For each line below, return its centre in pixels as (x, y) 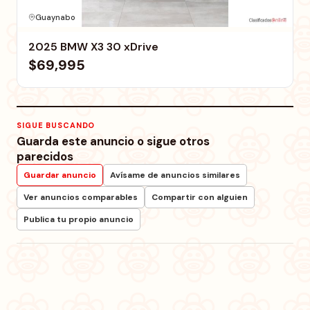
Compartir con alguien (200, 197)
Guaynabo (55, 17)
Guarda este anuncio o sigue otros (113, 141)
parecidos (45, 156)
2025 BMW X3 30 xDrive (93, 46)
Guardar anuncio (60, 175)
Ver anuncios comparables (81, 197)
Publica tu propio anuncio (79, 219)
